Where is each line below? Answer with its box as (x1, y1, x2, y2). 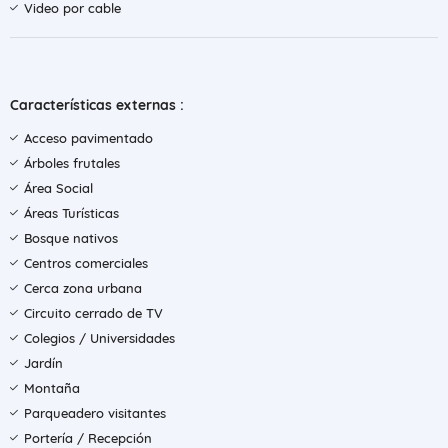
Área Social (24, 180, 93, 196)
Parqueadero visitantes (24, 405, 166, 421)
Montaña (24, 380, 80, 396)
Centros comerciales (24, 255, 148, 271)
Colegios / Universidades (24, 330, 175, 346)
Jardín (24, 355, 63, 371)
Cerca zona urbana (24, 280, 142, 296)
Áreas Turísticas (24, 205, 119, 221)
